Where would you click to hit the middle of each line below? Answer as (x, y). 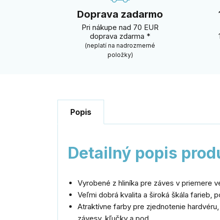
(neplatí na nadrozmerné (120, 45)
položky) (120, 55)
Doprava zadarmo (120, 14)
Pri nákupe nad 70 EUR (120, 27)
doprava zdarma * (120, 36)
